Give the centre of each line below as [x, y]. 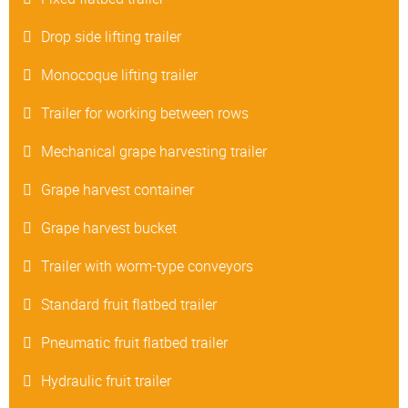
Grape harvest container [117, 190]
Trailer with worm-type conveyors [147, 266]
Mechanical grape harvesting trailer [154, 152]
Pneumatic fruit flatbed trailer [134, 343]
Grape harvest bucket [109, 228]
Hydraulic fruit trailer [106, 381]
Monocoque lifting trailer [119, 75]
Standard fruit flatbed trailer [129, 305]
